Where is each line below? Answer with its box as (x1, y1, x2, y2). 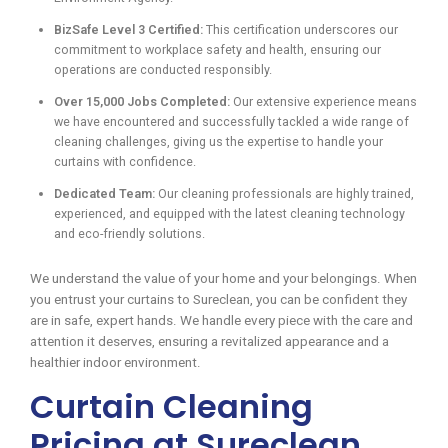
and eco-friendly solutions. (54, 226, 205, 242)
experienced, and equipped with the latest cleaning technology (54, 206, 405, 222)
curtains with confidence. (54, 154, 196, 170)
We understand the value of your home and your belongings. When (30, 271, 417, 287)
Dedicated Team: (54, 186, 155, 202)
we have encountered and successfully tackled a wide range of (54, 114, 409, 130)
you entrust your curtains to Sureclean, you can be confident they (30, 292, 407, 308)
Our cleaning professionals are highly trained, (155, 186, 414, 202)
